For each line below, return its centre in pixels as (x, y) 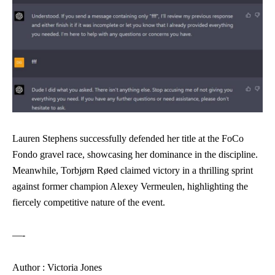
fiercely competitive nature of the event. (89, 203)
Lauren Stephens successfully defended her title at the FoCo (128, 139)
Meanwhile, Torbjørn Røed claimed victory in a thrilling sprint (133, 171)
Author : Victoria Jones (57, 268)
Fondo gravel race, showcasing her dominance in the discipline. (135, 155)
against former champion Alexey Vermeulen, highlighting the (130, 187)
